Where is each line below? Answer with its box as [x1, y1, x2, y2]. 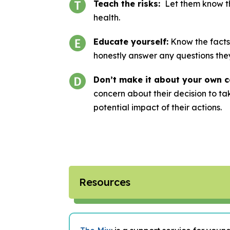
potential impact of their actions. [93, 102, 222, 112]
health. [93, 12, 120, 23]
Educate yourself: [93, 36, 168, 47]
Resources [79, 176, 131, 189]
